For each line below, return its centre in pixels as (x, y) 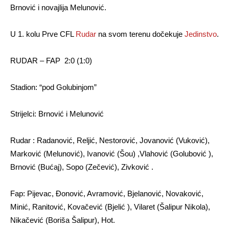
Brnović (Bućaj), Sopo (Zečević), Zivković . (82, 167)
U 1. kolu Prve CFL (43, 34)
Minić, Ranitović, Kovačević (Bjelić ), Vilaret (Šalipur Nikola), (110, 207)
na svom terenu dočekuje (140, 34)
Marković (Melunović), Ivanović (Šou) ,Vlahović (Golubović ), (112, 154)
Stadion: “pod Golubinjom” (53, 87)
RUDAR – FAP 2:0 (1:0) (51, 61)
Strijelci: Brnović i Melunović (57, 114)
